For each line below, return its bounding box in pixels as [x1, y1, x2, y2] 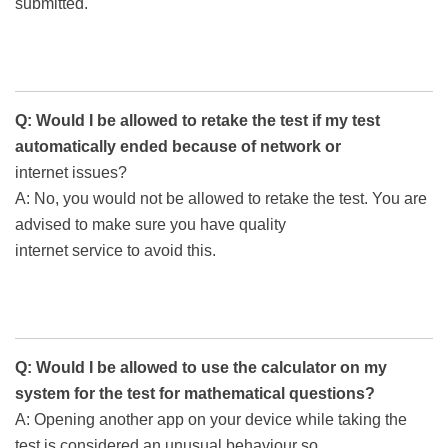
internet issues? [15, 164, 127, 182]
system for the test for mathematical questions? [15, 385, 375, 403]
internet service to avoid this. [15, 242, 216, 260]
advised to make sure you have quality [15, 216, 286, 234]
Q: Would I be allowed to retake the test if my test [15, 112, 380, 130]
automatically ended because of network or [15, 138, 341, 156]
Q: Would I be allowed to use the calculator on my [15, 359, 387, 377]
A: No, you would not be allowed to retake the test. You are [15, 190, 427, 208]
